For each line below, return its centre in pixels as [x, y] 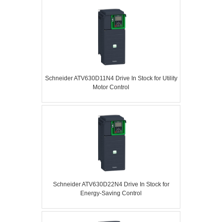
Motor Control [111, 87]
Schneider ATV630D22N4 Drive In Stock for [111, 184]
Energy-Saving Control [111, 193]
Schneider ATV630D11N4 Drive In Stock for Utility [111, 78]
